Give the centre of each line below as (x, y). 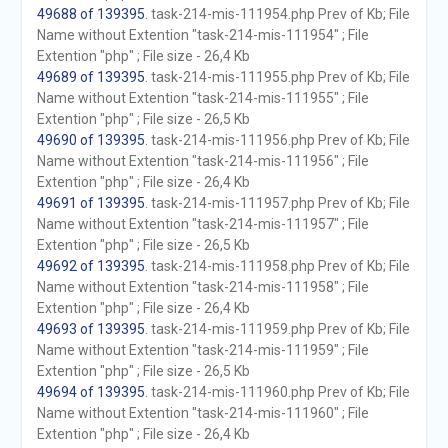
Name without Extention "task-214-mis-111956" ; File (202, 161)
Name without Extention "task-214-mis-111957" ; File (202, 224)
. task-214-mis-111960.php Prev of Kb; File (277, 392)
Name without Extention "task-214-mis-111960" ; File (202, 413)
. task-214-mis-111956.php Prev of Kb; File (277, 140)
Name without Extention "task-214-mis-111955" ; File (202, 98)
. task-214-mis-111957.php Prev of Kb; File (277, 203)
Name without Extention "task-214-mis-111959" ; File (202, 350)
